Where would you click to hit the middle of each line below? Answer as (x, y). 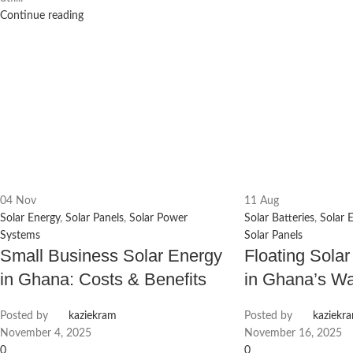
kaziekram (93, 316)
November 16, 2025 (293, 333)
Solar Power (158, 218)
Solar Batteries (279, 218)
